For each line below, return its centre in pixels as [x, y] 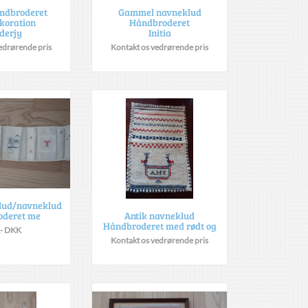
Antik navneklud [159, 216]
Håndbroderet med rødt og [159, 226]
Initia [159, 32]
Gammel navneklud [159, 12]
